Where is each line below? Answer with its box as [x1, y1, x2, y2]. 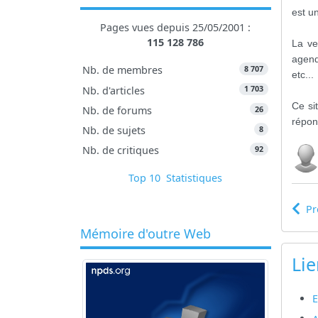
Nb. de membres [82, 63, 163, 77]
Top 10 [128, 171, 161, 185]
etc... [292, 69, 314, 81]
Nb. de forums [82, 103, 153, 117]
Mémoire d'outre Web [79, 224, 211, 242]
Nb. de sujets [82, 123, 146, 137]
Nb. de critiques [82, 143, 160, 158]
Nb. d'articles [82, 83, 146, 97]
